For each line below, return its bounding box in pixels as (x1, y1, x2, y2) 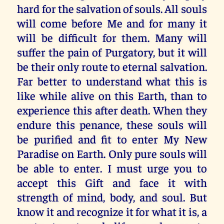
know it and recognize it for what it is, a (17, 203, 207, 218)
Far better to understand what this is (17, 73, 207, 88)
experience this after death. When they (17, 102, 207, 117)
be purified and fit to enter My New (17, 131, 207, 146)
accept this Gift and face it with (17, 174, 207, 189)
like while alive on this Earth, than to (17, 87, 207, 102)
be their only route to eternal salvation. (17, 58, 207, 73)
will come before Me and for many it (17, 15, 207, 30)
